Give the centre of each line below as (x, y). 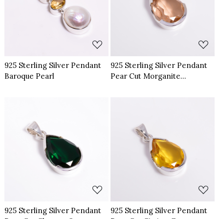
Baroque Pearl (30, 76)
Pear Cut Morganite (145, 76)
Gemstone (129, 87)
